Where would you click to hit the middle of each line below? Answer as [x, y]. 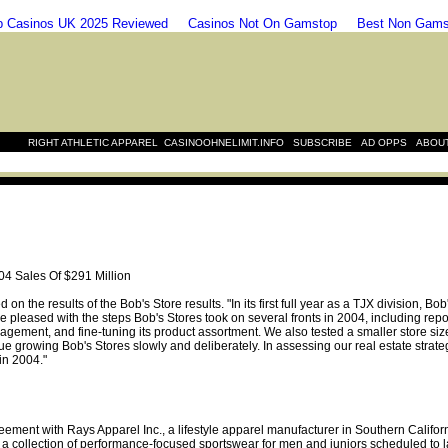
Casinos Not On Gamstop [262, 23]
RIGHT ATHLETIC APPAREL [93, 142]
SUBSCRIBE [322, 142]
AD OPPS [384, 142]
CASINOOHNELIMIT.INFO [224, 142]
